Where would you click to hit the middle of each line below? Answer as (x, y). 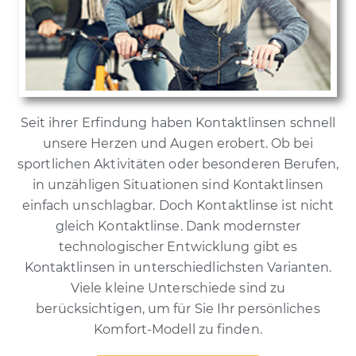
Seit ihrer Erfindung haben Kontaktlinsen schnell (178, 123)
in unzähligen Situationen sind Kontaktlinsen (178, 185)
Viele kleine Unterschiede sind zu (178, 288)
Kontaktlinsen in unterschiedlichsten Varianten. (178, 268)
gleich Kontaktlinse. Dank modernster (178, 226)
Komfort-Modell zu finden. (178, 330)
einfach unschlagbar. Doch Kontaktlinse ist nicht (178, 206)
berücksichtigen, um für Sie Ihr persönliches (178, 309)
